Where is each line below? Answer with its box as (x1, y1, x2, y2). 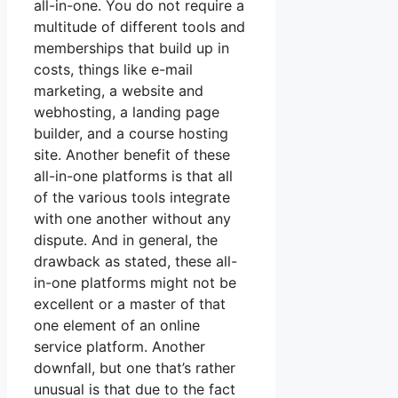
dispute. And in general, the (34, 230, 218, 249)
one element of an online (34, 315, 200, 334)
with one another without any (34, 209, 231, 227)
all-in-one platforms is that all (34, 166, 233, 185)
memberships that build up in (34, 38, 229, 57)
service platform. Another (34, 337, 205, 355)
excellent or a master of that (34, 294, 226, 313)
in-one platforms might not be (34, 273, 236, 291)
